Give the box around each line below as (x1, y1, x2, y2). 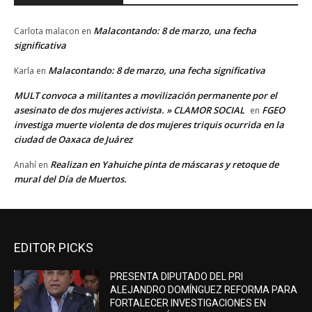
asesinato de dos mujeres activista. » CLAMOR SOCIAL (14, 104, 244, 117)
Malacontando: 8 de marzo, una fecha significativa (48, 64, 265, 77)
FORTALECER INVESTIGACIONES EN (110, 297, 267, 309)
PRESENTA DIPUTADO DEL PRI (110, 271, 244, 283)
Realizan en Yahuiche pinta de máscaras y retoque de (50, 158, 279, 171)
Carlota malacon (14, 25, 79, 38)
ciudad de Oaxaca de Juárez (14, 133, 132, 146)
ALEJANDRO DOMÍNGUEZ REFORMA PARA (110, 284, 298, 296)
